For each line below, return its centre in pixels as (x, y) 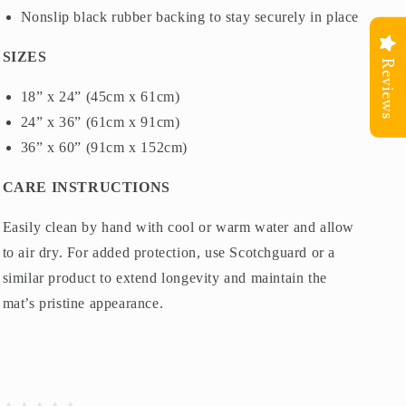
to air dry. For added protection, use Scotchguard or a (169, 252)
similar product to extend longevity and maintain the (164, 277)
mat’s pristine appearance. (83, 303)
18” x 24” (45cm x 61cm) (100, 96)
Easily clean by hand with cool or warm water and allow (178, 227)
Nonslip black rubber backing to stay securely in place (189, 16)
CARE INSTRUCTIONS (86, 187)
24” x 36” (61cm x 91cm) (100, 121)
